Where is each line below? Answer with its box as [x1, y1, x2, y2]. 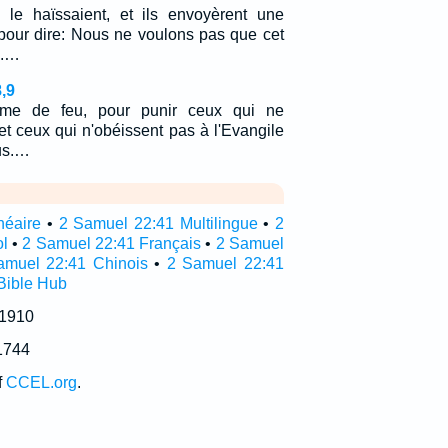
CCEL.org [5, 374, 77, 391]
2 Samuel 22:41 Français [22, 235, 202, 252]
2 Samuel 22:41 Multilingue [58, 215, 258, 232]
